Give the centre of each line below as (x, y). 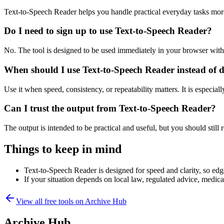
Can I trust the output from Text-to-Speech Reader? (110, 108)
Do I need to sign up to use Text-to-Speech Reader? (108, 31)
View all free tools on (50, 201)
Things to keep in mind (63, 149)
